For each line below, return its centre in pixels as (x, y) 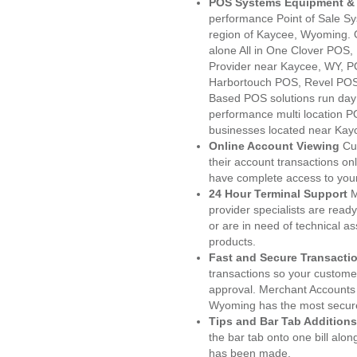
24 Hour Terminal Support (278, 194)
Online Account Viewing (276, 146)
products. (232, 241)
